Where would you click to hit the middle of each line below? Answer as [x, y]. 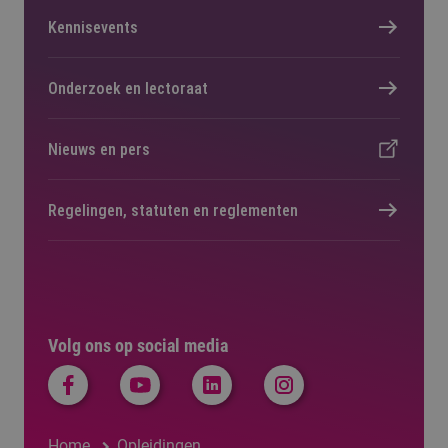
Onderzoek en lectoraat [128, 88]
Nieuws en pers [99, 149]
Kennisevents [93, 27]
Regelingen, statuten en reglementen [173, 210]
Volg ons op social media [138, 345]
